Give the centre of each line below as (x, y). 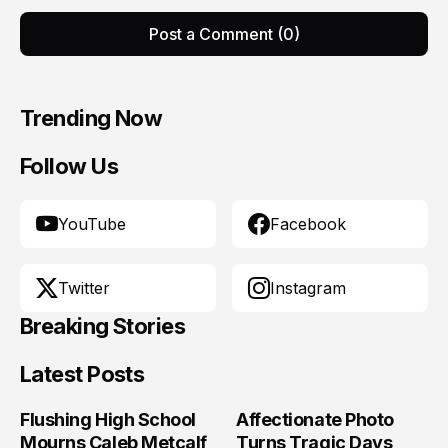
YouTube (92, 224)
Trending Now (91, 118)
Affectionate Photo (315, 419)
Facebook (308, 224)
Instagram (308, 288)
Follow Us (69, 166)
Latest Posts (82, 374)
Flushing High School (108, 419)
